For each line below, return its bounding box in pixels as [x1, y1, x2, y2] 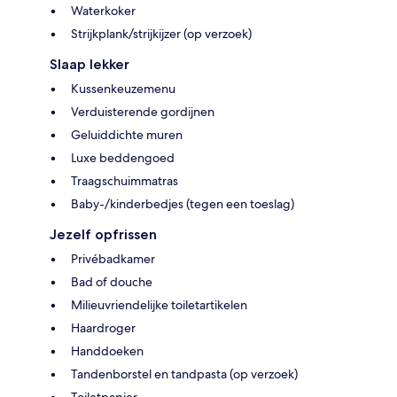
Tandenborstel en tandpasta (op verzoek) [71, 366, 298, 383]
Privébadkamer [71, 251, 155, 268]
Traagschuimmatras [71, 173, 178, 190]
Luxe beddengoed [71, 150, 175, 167]
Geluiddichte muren [71, 127, 183, 144]
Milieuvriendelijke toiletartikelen [71, 297, 247, 314]
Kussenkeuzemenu [71, 81, 175, 97]
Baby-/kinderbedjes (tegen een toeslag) [71, 196, 294, 213]
